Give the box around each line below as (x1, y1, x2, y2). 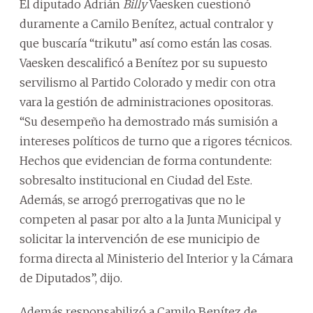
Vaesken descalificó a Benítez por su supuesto (20, 55, 268, 70)
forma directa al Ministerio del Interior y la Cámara (20, 251, 293, 265)
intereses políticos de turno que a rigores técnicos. (20, 133, 292, 148)
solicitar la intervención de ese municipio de (20, 231, 260, 246)
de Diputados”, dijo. (20, 270, 122, 285)
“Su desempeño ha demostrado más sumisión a (20, 114, 277, 129)
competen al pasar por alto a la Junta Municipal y (20, 212, 281, 226)
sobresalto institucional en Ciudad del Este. (20, 173, 252, 187)
